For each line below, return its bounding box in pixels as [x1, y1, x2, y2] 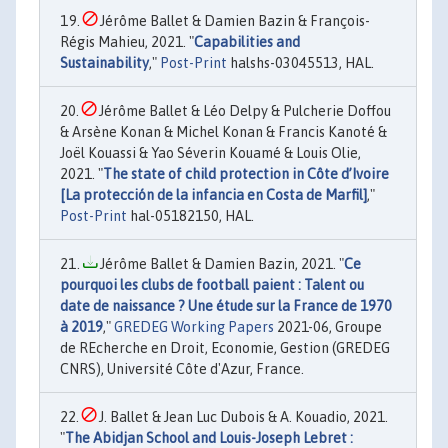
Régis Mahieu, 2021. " [60, 34, 194, 51]
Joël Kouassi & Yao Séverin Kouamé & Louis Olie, [60, 145, 361, 162]
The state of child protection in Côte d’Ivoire [103, 166, 389, 183]
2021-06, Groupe [274, 319, 382, 336]
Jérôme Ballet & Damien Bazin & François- [97, 13, 370, 30]
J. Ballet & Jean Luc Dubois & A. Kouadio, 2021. [96, 409, 388, 426]
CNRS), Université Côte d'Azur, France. [60, 361, 304, 378]
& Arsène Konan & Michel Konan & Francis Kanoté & [60, 124, 387, 141]
